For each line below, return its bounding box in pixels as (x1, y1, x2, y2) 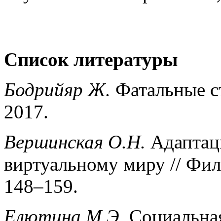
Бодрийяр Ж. (4, 78, 110, 100)
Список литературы (4, 48, 178, 70)
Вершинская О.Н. (4, 131, 146, 152)
